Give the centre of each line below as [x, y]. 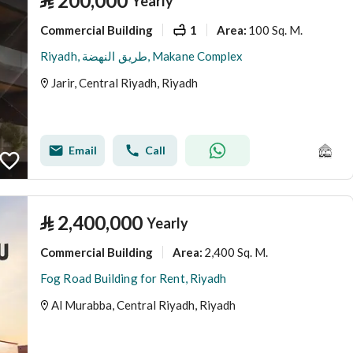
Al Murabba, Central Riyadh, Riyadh [143, 305]
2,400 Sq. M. [236, 252]
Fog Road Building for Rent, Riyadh [134, 278]
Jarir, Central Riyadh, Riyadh [124, 83]
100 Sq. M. [275, 30]
